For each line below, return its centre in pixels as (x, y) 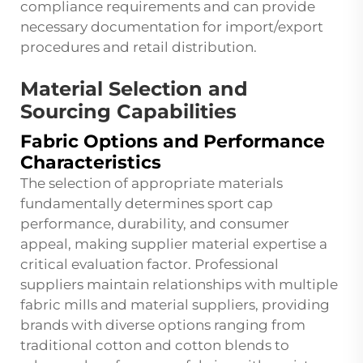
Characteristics (91, 163)
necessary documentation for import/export (172, 27)
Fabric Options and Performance (173, 142)
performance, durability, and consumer (155, 224)
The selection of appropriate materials (152, 184)
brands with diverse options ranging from (163, 325)
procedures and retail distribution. (139, 47)
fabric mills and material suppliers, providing (175, 305)
